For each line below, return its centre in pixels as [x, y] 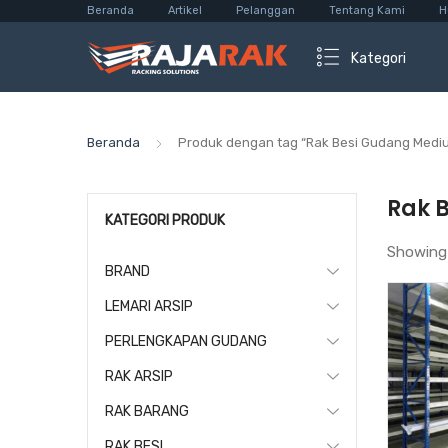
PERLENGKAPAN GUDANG [186, 341]
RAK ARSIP [139, 376]
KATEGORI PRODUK [165, 220]
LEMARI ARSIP [149, 306]
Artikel [185, 10]
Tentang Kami [367, 10]
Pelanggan [265, 10]
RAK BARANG [147, 411]
